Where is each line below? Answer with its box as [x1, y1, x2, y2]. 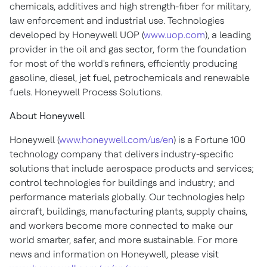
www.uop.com [144, 29, 205, 41]
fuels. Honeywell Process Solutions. [10, 86, 162, 98]
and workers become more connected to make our [10, 220, 233, 231]
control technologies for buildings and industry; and [10, 177, 235, 188]
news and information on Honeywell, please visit [10, 249, 219, 260]
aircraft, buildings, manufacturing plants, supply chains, [10, 206, 247, 217]
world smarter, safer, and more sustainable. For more [10, 234, 238, 246]
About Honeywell [10, 110, 85, 122]
